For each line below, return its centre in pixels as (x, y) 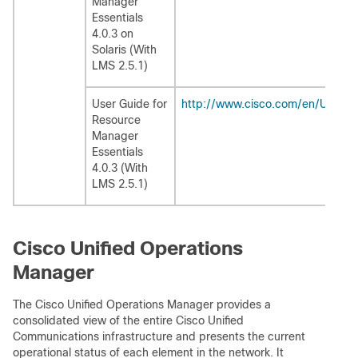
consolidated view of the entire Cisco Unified (128, 320)
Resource (116, 120)
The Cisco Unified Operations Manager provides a (142, 304)
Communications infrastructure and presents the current (159, 336)
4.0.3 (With (120, 168)
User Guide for (129, 104)
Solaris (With (124, 50)
